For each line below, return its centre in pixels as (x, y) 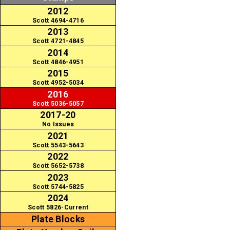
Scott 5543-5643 (58, 145)
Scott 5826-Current (58, 208)
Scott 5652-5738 (58, 166)
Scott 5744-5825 (58, 187)
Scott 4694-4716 (58, 20)
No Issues (58, 124)
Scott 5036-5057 (58, 103)
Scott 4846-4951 (58, 62)
